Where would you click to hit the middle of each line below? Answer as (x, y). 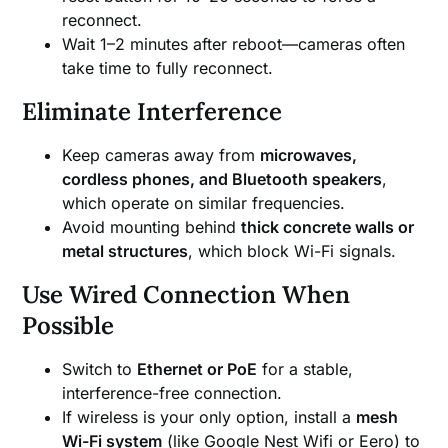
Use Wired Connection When (186, 294)
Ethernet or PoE (197, 368)
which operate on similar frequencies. (204, 202)
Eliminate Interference (152, 111)
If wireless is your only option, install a (209, 416)
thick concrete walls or (328, 226)
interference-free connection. (172, 392)
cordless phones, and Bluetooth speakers (222, 178)
